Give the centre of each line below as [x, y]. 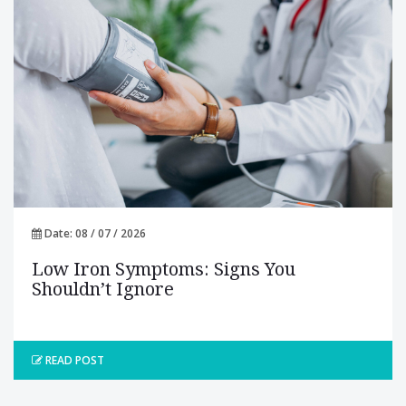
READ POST [73, 360]
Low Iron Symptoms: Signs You [164, 269]
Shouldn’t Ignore [103, 289]
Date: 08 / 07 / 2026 [94, 233]
